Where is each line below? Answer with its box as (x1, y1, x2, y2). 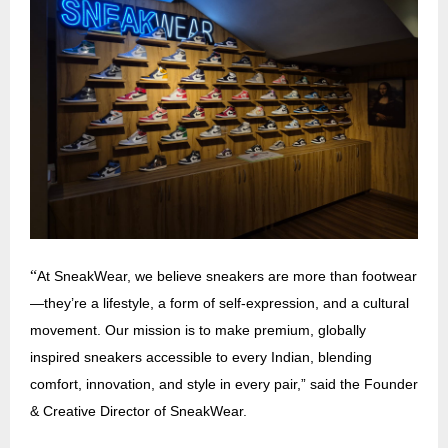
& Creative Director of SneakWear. (30, 402, 247, 419)
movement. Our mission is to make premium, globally (30, 321, 366, 338)
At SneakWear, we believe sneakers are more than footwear (37, 267, 417, 284)
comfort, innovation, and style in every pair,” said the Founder (30, 375, 418, 392)
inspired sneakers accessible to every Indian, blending (30, 348, 372, 365)
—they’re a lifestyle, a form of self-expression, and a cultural (30, 294, 409, 311)
